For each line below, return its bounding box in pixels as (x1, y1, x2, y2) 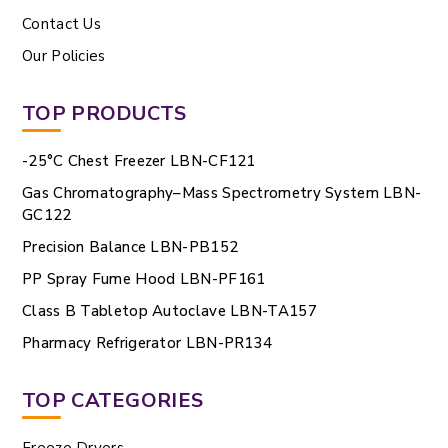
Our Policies (22, 46, 106, 67)
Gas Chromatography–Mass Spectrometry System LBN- (22, 183, 422, 204)
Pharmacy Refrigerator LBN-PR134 (22, 333, 273, 354)
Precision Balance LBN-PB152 (22, 237, 239, 258)
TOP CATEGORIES (22, 387, 204, 415)
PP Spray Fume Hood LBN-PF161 (22, 269, 266, 290)
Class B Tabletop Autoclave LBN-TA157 (22, 301, 317, 322)
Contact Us (22, 14, 101, 35)
